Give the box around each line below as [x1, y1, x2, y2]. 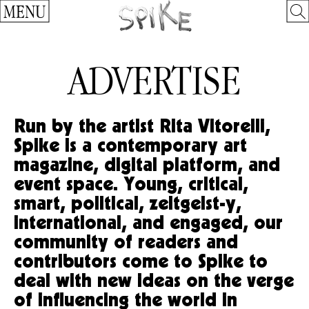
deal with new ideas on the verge [14, 268, 294, 292]
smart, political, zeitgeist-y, [14, 190, 241, 215]
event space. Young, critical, [14, 171, 248, 195]
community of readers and [14, 229, 238, 253]
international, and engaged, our [14, 210, 283, 234]
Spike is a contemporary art [14, 132, 247, 157]
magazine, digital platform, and [14, 152, 280, 176]
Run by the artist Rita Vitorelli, [14, 113, 270, 137]
